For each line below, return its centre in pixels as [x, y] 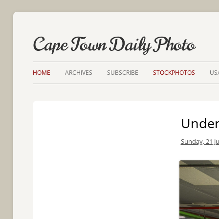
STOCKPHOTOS [174, 72]
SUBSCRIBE [123, 72]
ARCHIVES [79, 72]
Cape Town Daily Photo [114, 44]
